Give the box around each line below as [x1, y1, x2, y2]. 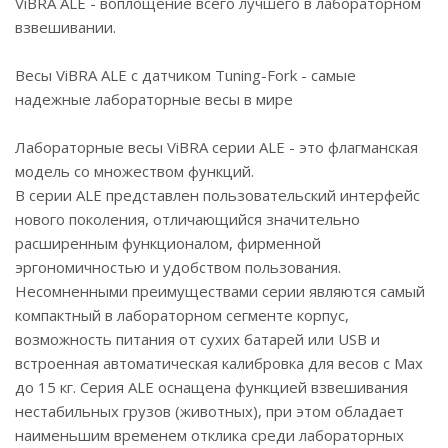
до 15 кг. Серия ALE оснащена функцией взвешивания [15, 377, 408, 397]
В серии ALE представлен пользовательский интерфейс [15, 185, 420, 205]
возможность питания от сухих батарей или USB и [15, 329, 380, 349]
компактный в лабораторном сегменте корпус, [15, 305, 349, 325]
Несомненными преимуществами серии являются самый [15, 281, 425, 301]
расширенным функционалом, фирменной [15, 233, 321, 253]
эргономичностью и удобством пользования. [15, 257, 341, 277]
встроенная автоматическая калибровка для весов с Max [15, 353, 423, 373]
